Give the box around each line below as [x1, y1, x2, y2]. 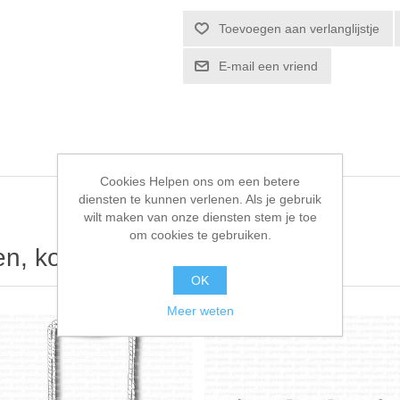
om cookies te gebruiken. [129, 227, 271, 242]
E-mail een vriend [219, 58, 319, 73]
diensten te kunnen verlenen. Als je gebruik [79, 191, 321, 206]
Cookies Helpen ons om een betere [100, 173, 300, 188]
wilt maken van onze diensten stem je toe [83, 209, 317, 224]
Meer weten [166, 303, 234, 318]
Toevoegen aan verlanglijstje [219, 21, 380, 36]
